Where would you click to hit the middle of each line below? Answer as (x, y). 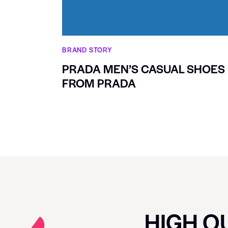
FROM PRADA (99, 83)
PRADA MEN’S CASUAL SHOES (144, 69)
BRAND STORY (87, 50)
